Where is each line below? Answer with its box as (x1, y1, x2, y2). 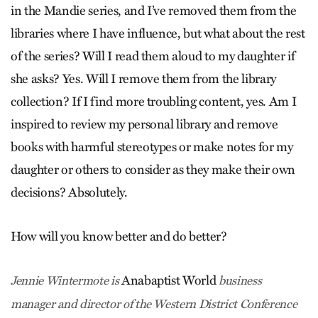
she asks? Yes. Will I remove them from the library (11, 71, 277, 87)
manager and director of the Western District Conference (11, 297, 297, 312)
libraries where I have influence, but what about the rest (11, 26, 305, 42)
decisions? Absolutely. (11, 185, 128, 201)
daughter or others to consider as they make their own (11, 162, 295, 178)
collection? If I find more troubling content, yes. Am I (11, 94, 297, 110)
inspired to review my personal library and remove (11, 116, 278, 133)
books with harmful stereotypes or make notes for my (11, 139, 293, 155)
